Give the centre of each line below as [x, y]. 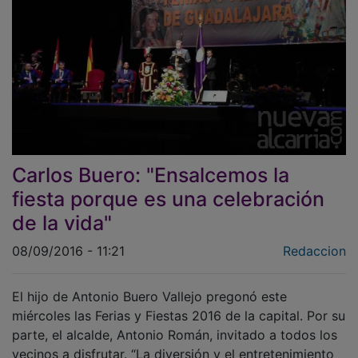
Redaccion [314, 239]
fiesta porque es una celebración [168, 187]
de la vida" [62, 211]
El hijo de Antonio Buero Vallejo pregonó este [149, 285]
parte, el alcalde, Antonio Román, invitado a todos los [175, 323]
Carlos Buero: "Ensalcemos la [151, 163]
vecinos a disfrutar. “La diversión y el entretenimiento [173, 342]
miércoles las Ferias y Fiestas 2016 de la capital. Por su [179, 304]
